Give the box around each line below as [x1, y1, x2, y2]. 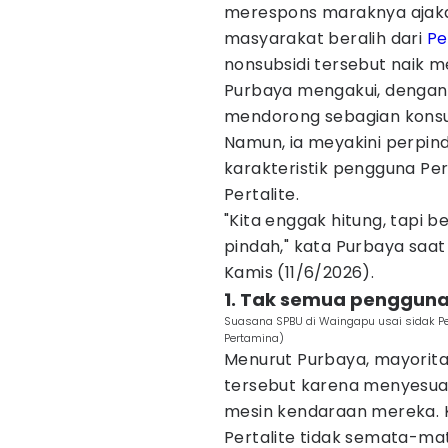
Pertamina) [224, 330, 284, 346]
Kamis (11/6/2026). [224, 261, 375, 284]
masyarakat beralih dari [224, 27, 427, 50]
